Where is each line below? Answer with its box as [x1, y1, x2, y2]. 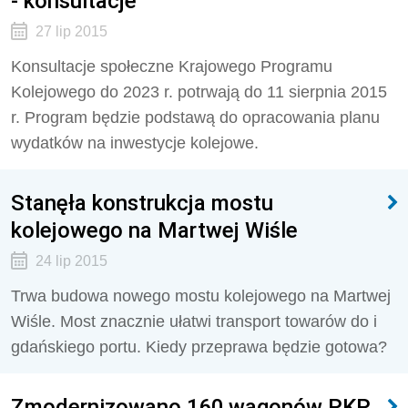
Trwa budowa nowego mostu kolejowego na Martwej [11, 287, 391, 305]
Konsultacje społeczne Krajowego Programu [11, 57, 332, 76]
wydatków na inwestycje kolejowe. [11, 134, 259, 152]
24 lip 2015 [35, 253, 107, 269]
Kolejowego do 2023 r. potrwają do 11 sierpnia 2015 [11, 83, 387, 101]
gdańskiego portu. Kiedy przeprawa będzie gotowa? [11, 338, 387, 356]
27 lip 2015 [35, 24, 107, 39]
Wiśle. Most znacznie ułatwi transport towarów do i [11, 312, 377, 331]
